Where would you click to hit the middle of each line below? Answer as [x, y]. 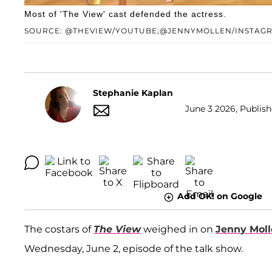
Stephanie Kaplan [133, 93]
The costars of [59, 229]
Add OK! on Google [219, 196]
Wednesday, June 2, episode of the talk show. [134, 248]
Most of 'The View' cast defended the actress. [125, 14]
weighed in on [178, 229]
